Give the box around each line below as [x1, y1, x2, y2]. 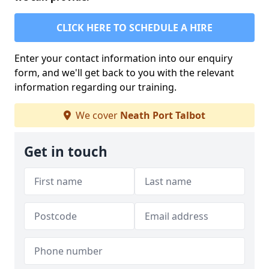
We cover [73, 109, 120, 122]
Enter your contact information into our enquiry [14, 52, 232, 65]
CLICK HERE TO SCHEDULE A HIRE [56, 21, 213, 35]
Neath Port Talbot [120, 109, 205, 122]
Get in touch [24, 142, 107, 162]
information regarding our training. [14, 80, 177, 94]
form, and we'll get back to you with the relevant [14, 66, 234, 80]
